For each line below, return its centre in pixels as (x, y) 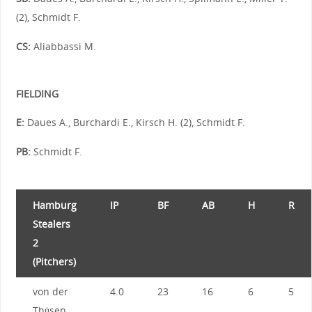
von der (50, 292)
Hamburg (54, 205)
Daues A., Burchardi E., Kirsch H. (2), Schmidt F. (134, 123)
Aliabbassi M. (63, 46)
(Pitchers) (54, 262)
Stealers (51, 224)
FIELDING (37, 93)
